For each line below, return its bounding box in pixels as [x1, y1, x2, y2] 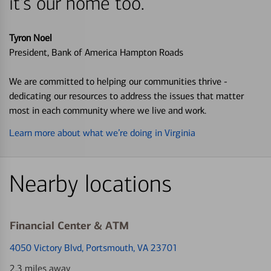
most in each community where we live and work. [9, 104, 206, 116]
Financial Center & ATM [10, 218, 129, 232]
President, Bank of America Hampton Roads [9, 46, 183, 58]
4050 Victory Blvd [10, 241, 82, 253]
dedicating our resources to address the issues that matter [9, 90, 244, 102]
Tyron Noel [9, 31, 52, 44]
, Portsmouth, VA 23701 [82, 241, 178, 253]
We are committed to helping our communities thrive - [9, 75, 227, 87]
